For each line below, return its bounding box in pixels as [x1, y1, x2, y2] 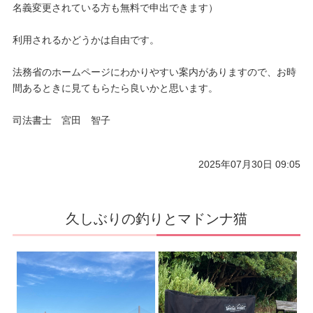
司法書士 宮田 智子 [12, 115, 110, 126]
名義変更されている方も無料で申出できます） [12, 2, 218, 14]
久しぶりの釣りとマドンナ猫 [66, 211, 247, 227]
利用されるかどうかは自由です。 [12, 34, 159, 46]
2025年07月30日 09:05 [198, 159, 301, 170]
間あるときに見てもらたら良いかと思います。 [12, 82, 218, 94]
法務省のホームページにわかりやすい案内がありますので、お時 [12, 66, 296, 78]
